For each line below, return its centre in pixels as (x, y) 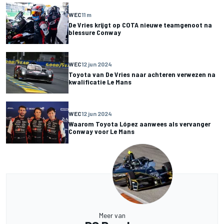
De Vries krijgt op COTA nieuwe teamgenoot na (140, 24)
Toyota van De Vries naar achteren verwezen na (142, 74)
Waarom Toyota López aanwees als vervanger (139, 123)
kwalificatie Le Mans (100, 81)
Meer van (112, 215)
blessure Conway (95, 32)
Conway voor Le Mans (101, 131)
